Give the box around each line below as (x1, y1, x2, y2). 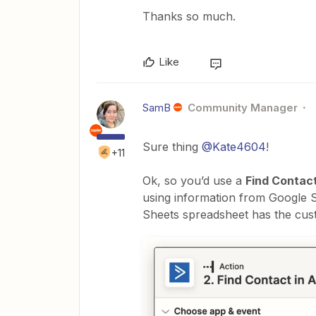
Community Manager (187, 101, 298, 114)
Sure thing (142, 140, 202, 154)
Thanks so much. (142, 9, 236, 23)
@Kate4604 (202, 140, 266, 154)
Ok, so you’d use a (142, 174, 245, 188)
